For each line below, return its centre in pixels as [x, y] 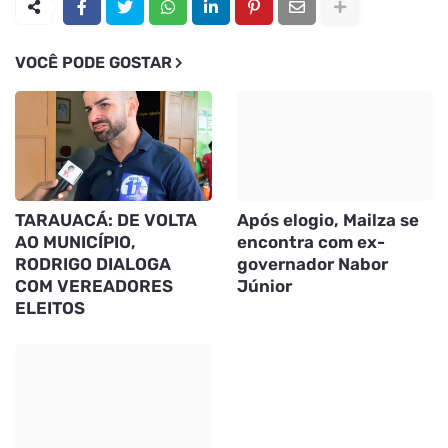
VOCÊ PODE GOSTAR [93, 63]
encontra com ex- [310, 242]
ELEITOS [50, 308]
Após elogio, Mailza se [327, 220]
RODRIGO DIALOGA [93, 264]
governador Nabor [312, 264]
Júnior [264, 286]
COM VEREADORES [94, 286]
